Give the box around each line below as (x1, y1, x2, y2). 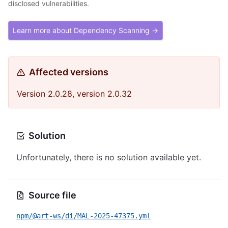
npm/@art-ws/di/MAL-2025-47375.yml (16, 212, 151, 220)
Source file (28, 190, 76, 201)
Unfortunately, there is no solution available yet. (16, 152, 201, 162)
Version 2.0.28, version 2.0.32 (17, 89, 132, 99)
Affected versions (29, 67, 108, 77)
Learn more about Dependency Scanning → (13, 26, 158, 35)
